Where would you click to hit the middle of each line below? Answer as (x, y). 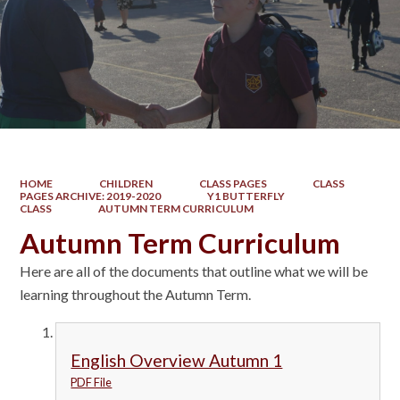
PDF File (92, 382)
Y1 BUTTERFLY (246, 196)
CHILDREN (126, 183)
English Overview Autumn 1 (177, 360)
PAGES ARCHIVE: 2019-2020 (91, 196)
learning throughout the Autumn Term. (137, 295)
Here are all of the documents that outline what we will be (194, 271)
